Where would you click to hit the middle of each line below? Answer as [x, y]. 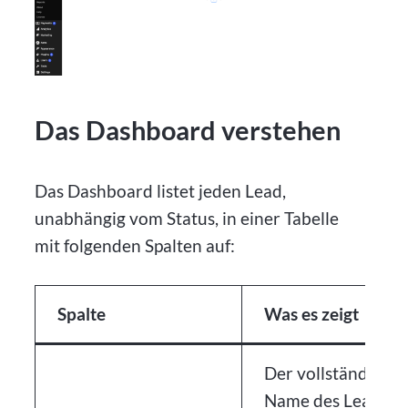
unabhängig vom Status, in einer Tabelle [187, 218]
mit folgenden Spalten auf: [135, 245]
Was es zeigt [312, 314]
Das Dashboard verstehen [188, 130]
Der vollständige [328, 373]
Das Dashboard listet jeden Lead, [161, 190]
